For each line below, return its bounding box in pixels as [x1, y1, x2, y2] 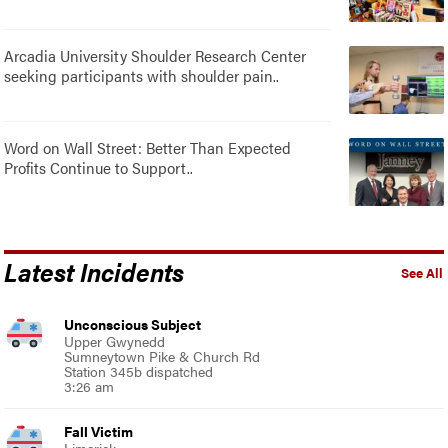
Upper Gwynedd [64, 330, 166, 351]
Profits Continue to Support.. [4, 155, 194, 179]
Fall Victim [64, 420, 134, 441]
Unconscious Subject [64, 313, 202, 334]
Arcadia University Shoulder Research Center [4, 43, 307, 67]
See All [400, 263, 443, 282]
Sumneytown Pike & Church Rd [64, 345, 261, 366]
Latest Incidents [4, 252, 185, 289]
